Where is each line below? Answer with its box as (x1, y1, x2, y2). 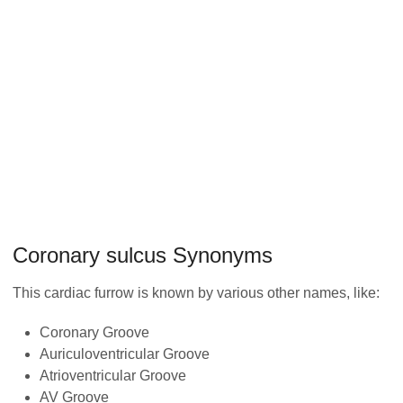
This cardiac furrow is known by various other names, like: (13, 285, 380, 301)
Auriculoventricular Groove (40, 345, 210, 362)
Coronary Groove (40, 324, 149, 340)
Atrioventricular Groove (40, 367, 186, 383)
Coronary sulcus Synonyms (13, 243, 273, 268)
